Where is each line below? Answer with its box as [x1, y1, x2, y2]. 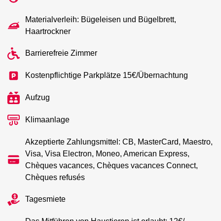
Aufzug [25, 93, 50, 102]
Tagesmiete [25, 195, 66, 203]
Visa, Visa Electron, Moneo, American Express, [25, 149, 190, 158]
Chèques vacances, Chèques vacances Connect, [25, 161, 198, 170]
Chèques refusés [25, 173, 85, 182]
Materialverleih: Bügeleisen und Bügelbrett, [25, 15, 177, 24]
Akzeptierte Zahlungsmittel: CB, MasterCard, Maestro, [25, 137, 213, 146]
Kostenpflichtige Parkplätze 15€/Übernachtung [25, 71, 188, 79]
